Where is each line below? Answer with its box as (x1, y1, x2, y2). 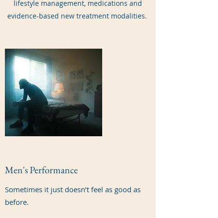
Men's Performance (5, 163, 78, 176)
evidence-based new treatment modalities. (7, 11, 149, 20)
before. (5, 197, 29, 207)
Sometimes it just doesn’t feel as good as (5, 184, 141, 194)
